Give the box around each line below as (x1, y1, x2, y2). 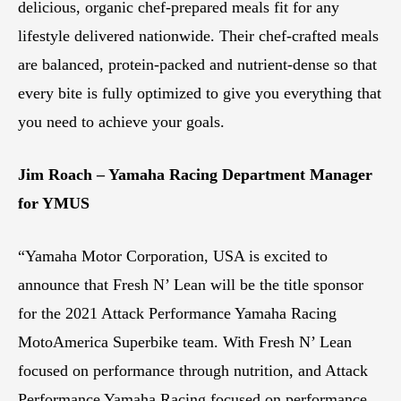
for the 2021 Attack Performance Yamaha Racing (18, 303, 337, 322)
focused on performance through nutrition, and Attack (18, 361, 368, 380)
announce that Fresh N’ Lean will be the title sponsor (18, 275, 363, 294)
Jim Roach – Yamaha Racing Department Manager (18, 165, 372, 183)
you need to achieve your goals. (18, 112, 225, 131)
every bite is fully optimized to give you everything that (18, 83, 381, 102)
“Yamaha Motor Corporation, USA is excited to (18, 246, 328, 265)
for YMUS (18, 193, 90, 212)
